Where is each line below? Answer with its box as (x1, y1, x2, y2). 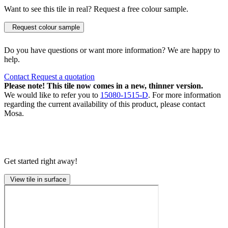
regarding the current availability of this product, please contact (4, 99, 205, 108)
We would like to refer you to (4, 90, 100, 99)
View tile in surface (8, 175, 66, 183)
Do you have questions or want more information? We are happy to (4, 45, 220, 54)
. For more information (148, 90, 221, 99)
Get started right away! (4, 156, 77, 165)
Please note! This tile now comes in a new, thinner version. (4, 81, 203, 90)
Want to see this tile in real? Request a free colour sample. (4, 4, 188, 13)
